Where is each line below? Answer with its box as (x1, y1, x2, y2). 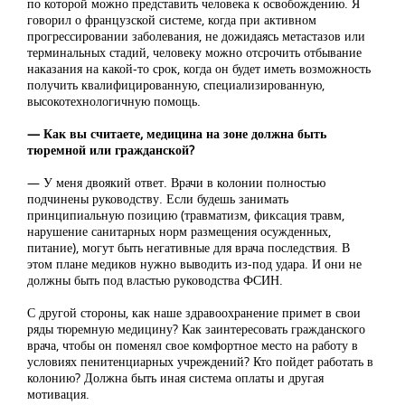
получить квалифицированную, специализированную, (27, 76, 325, 94)
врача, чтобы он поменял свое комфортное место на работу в (27, 336, 358, 354)
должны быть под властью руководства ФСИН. (27, 271, 283, 289)
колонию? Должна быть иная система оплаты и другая (27, 369, 324, 387)
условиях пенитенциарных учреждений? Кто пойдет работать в (27, 353, 373, 371)
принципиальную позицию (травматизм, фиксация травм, (27, 206, 344, 224)
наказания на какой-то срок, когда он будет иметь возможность (27, 60, 371, 78)
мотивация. (27, 385, 89, 403)
